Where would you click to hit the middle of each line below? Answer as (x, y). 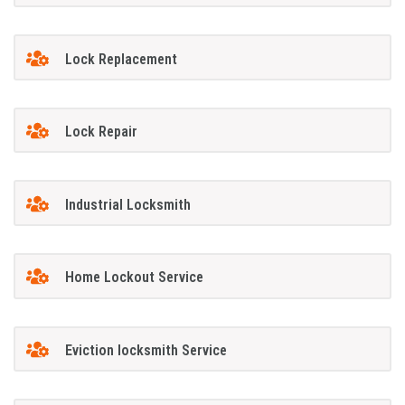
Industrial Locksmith (127, 204)
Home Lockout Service (134, 278)
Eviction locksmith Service (146, 350)
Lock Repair (101, 132)
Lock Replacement (121, 59)
